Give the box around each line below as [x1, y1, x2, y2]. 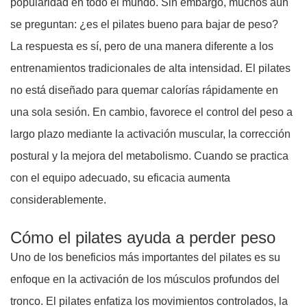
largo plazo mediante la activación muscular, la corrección [10, 128, 291, 140]
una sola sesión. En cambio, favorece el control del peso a [10, 106, 293, 119]
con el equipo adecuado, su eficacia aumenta [10, 172, 230, 184]
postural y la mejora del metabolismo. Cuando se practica [10, 150, 288, 162]
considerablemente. [10, 194, 106, 206]
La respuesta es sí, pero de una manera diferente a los [10, 40, 273, 53]
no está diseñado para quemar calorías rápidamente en [10, 84, 278, 97]
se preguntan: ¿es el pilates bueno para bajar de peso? [10, 19, 278, 31]
